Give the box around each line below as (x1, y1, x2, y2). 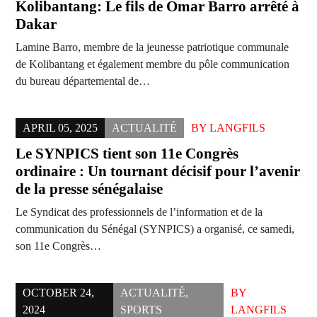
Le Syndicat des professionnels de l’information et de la (16, 206, 263, 219)
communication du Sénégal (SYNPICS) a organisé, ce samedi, (16, 223, 294, 236)
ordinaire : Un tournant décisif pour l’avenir (16, 163, 300, 180)
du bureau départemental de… (16, 75, 150, 88)
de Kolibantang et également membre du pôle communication (16, 58, 289, 71)
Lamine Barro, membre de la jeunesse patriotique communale (16, 41, 289, 54)
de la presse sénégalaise (16, 180, 163, 198)
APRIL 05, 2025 (23, 122, 98, 134)
